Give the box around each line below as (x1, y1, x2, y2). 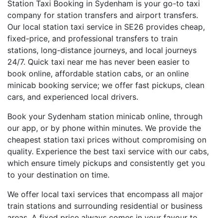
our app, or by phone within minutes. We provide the (7, 123, 201, 133)
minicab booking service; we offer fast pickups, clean (7, 80, 204, 91)
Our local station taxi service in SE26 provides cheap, (7, 22, 205, 32)
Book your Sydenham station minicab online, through (7, 111, 202, 122)
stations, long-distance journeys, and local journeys (7, 45, 197, 55)
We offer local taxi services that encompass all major (7, 189, 203, 200)
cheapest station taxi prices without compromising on (7, 135, 206, 145)
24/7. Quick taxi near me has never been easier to (7, 57, 190, 67)
